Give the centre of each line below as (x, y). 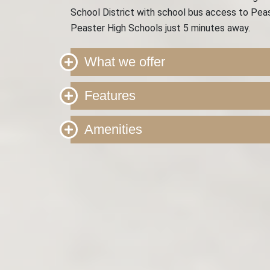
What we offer (125, 62)
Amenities (113, 129)
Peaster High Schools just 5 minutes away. (160, 28)
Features (110, 96)
